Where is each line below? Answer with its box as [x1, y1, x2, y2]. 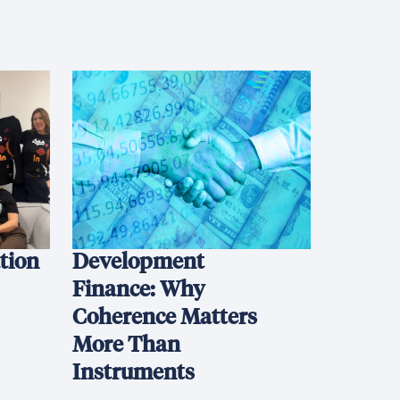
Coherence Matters [71, 307, 257, 329]
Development [71, 252, 204, 273]
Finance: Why [71, 279, 205, 301]
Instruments [71, 362, 204, 384]
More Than [71, 335, 180, 356]
